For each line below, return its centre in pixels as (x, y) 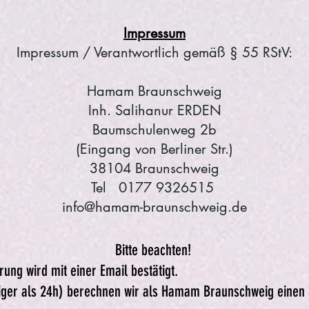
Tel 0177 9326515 (154, 188)
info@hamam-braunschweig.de (154, 207)
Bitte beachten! (154, 250)
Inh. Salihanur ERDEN (154, 110)
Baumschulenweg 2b (154, 130)
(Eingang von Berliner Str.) (154, 149)
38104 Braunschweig (154, 168)
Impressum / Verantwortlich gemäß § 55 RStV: (154, 52)
